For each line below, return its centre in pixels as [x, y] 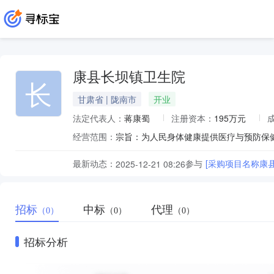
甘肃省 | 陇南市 [107, 99]
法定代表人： [98, 118]
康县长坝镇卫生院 [129, 77]
